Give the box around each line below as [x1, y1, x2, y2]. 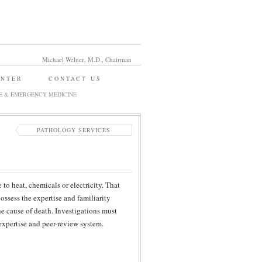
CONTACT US [49, 74, 102, 82]
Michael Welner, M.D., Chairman [42, 55, 132, 64]
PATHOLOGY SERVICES [37, 126, 111, 134]
